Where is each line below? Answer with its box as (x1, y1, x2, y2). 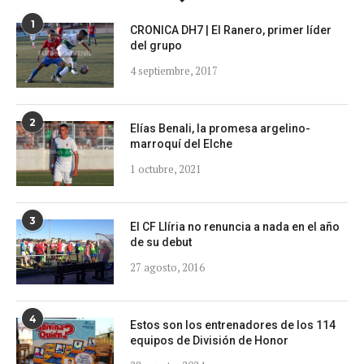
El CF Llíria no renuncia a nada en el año (130, 219, 340, 233)
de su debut (130, 235, 192, 249)
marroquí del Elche (130, 136, 232, 150)
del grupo (130, 38, 182, 52)
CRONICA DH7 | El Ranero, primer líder (130, 23, 331, 37)
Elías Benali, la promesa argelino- (130, 121, 310, 135)
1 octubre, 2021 (130, 161, 201, 176)
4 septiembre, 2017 (130, 63, 218, 78)
